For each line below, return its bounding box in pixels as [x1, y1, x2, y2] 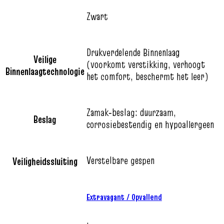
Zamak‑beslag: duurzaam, [86, 105, 176, 119]
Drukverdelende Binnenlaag [86, 45, 179, 59]
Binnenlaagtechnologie [5, 64, 84, 78]
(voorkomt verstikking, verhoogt [86, 57, 205, 71]
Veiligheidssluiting [12, 154, 77, 168]
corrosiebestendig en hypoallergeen [86, 117, 214, 131]
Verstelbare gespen [86, 153, 154, 167]
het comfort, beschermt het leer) [86, 69, 208, 83]
